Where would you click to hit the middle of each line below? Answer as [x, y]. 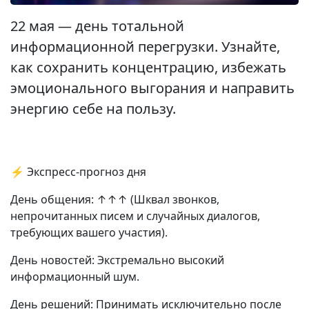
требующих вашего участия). [89, 232]
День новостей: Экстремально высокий [117, 260]
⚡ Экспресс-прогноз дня [78, 172]
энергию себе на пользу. [93, 109]
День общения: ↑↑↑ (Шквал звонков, [115, 199]
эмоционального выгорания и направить [152, 88]
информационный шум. [75, 277]
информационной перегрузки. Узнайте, [145, 47]
